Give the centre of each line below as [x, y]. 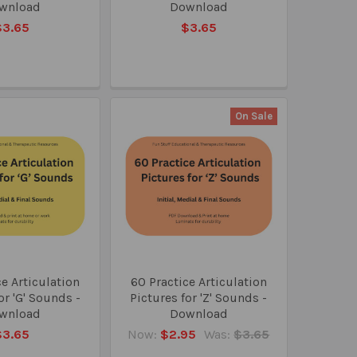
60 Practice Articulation [198, 281]
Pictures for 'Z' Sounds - [199, 297]
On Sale [253, 116]
